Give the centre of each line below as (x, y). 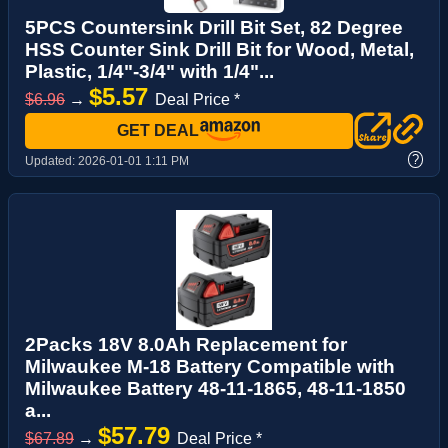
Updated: (51, 161)
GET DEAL (158, 131)
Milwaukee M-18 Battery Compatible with (210, 367)
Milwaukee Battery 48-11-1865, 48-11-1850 (215, 389)
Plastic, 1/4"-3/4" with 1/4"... (149, 72)
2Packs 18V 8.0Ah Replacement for (186, 345)
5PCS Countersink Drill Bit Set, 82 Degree (214, 28)
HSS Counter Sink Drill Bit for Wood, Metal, (219, 50)
